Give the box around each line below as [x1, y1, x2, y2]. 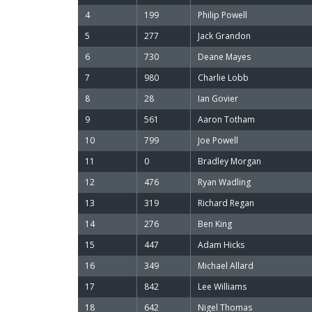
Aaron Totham [198, 114, 255, 125]
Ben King [198, 218, 232, 230]
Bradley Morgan [198, 155, 261, 167]
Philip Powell [198, 9, 247, 21]
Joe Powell [198, 134, 238, 146]
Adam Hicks [198, 239, 244, 251]
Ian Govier [198, 93, 238, 104]
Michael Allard [198, 260, 253, 272]
